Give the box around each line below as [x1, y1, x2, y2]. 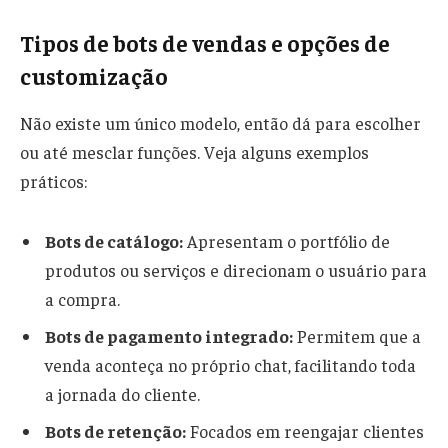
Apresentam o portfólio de [183, 230, 390, 253]
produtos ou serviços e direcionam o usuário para [45, 259, 427, 282]
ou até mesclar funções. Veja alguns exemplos [20, 141, 369, 164]
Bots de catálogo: [45, 230, 183, 253]
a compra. [45, 288, 120, 311]
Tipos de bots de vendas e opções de [20, 28, 390, 57]
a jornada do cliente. [45, 382, 200, 405]
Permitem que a [293, 324, 421, 347]
